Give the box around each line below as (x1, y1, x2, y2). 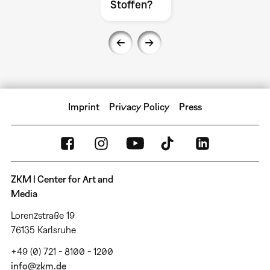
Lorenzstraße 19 (10, 209, 75, 221)
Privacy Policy (108, 101, 170, 112)
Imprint (68, 101, 100, 112)
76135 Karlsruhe (10, 224, 76, 235)
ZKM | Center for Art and (10, 173, 113, 184)
